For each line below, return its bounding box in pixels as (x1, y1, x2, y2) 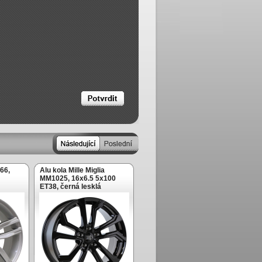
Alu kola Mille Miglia (40, 166, 105, 174)
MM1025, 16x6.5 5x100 (40, 174, 116, 182)
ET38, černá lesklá (40, 182, 101, 191)
